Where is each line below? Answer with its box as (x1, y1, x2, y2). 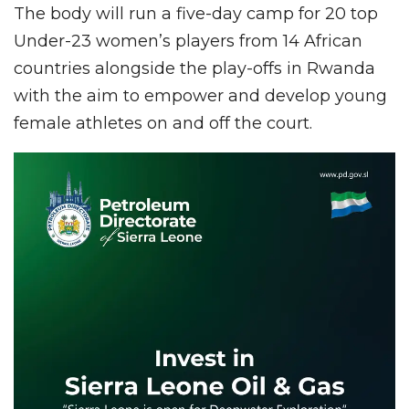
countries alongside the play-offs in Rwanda (14, 58, 375, 79)
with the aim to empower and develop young (14, 85, 387, 106)
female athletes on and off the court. (14, 112, 312, 133)
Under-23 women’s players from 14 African (14, 30, 362, 51)
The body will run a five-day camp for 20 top (14, 3, 378, 24)
